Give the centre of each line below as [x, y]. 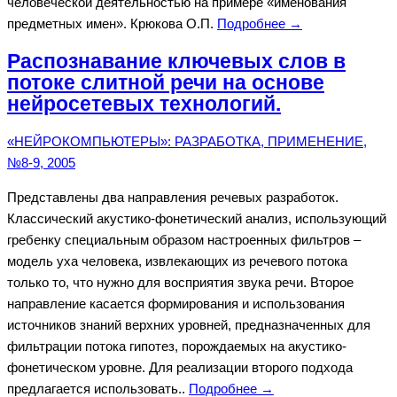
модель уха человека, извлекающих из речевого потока [177, 261]
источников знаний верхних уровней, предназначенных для [189, 325]
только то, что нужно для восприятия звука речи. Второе [180, 283]
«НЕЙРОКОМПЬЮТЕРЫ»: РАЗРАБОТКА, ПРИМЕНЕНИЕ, [187, 142]
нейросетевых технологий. [144, 104]
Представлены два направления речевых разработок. [173, 198]
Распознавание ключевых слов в [176, 61]
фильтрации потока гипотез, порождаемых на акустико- [177, 346]
